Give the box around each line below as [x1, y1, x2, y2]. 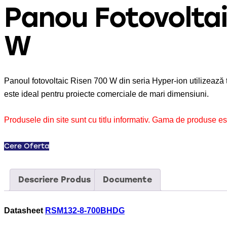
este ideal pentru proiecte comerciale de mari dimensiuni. [4, 90, 209, 98]
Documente [103, 175, 152, 185]
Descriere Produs [18, 175, 91, 185]
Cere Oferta [4, 142, 49, 151]
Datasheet [4, 206, 45, 215]
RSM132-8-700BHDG [45, 206, 125, 215]
